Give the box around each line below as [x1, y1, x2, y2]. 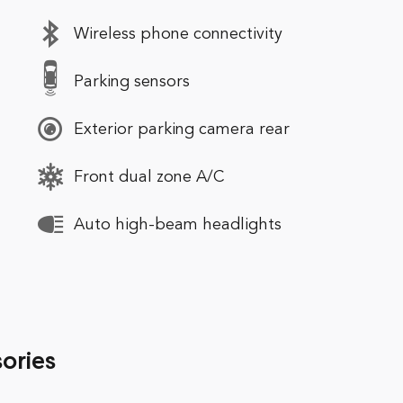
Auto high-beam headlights [74, 216, 282, 233]
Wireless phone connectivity [74, 25, 282, 42]
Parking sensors [74, 73, 190, 90]
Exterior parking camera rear [74, 121, 290, 138]
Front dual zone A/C [74, 168, 224, 185]
